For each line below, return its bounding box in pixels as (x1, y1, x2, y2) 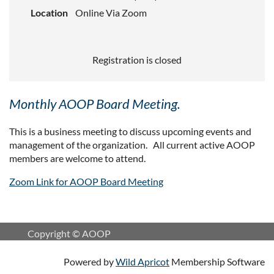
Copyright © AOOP (28, 227, 113, 239)
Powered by (64, 255, 116, 267)
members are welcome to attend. (9, 152, 146, 164)
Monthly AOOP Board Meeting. (9, 95, 180, 112)
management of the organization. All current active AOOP (9, 138, 255, 150)
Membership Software (169, 255, 265, 267)
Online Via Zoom (75, 6, 147, 18)
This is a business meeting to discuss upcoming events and (9, 125, 251, 137)
